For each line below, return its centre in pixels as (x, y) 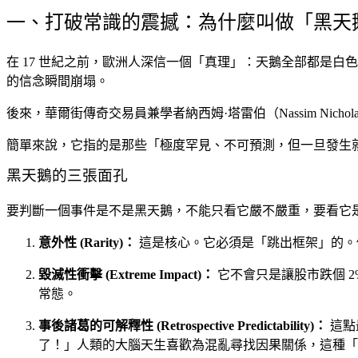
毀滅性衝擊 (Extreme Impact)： (126, 275)
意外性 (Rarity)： (87, 243)
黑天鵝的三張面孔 (67, 176)
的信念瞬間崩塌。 (58, 82)
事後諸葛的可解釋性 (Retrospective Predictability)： (183, 326)
